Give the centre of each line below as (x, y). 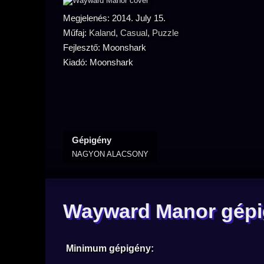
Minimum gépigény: (110, 248)
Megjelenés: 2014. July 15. (114, 18)
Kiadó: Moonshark (98, 62)
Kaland (102, 33)
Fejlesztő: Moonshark (105, 47)
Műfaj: (76, 33)
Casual (134, 33)
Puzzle (165, 33)
